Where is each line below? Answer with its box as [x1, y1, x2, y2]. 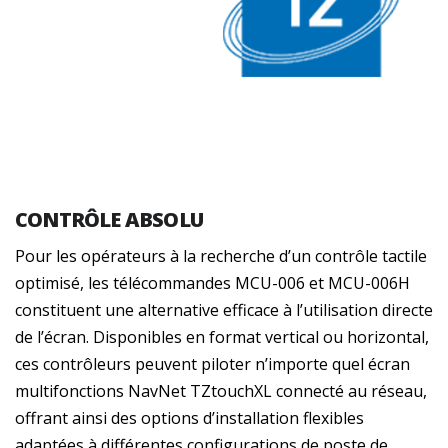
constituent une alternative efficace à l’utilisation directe [15, 298, 433, 321]
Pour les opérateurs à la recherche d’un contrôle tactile [15, 244, 427, 267]
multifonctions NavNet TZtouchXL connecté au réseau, [15, 379, 427, 402]
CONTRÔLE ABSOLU [15, 205, 203, 233]
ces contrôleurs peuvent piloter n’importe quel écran [15, 352, 410, 375]
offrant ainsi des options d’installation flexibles [15, 406, 364, 429]
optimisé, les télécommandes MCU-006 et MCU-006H [15, 271, 410, 294]
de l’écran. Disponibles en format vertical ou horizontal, [15, 325, 429, 348]
